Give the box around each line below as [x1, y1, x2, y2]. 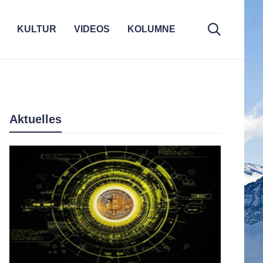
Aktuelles [9, 113, 62, 126]
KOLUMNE [127, 24, 176, 34]
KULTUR [17, 24, 56, 34]
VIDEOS [74, 24, 110, 34]
